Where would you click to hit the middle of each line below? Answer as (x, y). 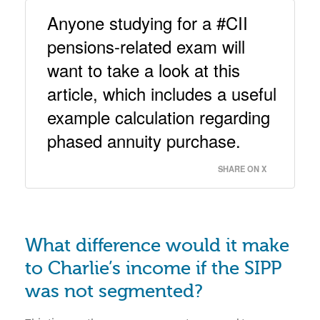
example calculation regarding (159, 117)
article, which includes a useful (162, 93)
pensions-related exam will (146, 46)
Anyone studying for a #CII (147, 22)
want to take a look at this (144, 70)
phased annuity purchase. (146, 140)
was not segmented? (114, 291)
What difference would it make (157, 246)
